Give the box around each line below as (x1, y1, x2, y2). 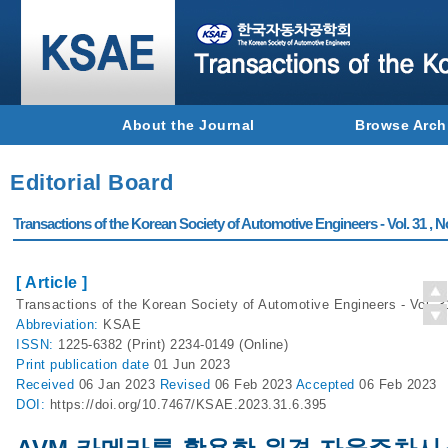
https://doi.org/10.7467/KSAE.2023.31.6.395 (49, 397, 327, 412)
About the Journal (122, 117, 255, 133)
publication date (50, 357, 154, 372)
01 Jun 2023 (153, 357, 230, 372)
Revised (159, 377, 215, 392)
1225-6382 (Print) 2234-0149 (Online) (58, 337, 288, 352)
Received (16, 377, 79, 392)
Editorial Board (10, 170, 174, 195)
